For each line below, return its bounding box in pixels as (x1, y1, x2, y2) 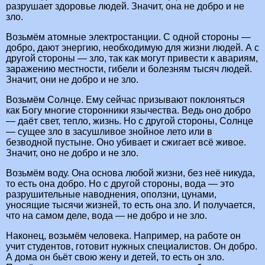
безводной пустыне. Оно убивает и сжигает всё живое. (6, 137, 246, 148)
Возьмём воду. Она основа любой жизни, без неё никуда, (6, 168, 255, 179)
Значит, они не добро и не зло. (6, 75, 138, 85)
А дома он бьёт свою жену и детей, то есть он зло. (6, 252, 224, 263)
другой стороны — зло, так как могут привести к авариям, (6, 53, 258, 64)
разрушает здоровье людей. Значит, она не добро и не (6, 1, 244, 12)
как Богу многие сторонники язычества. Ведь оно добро (6, 105, 251, 116)
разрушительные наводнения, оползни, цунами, (6, 189, 216, 200)
